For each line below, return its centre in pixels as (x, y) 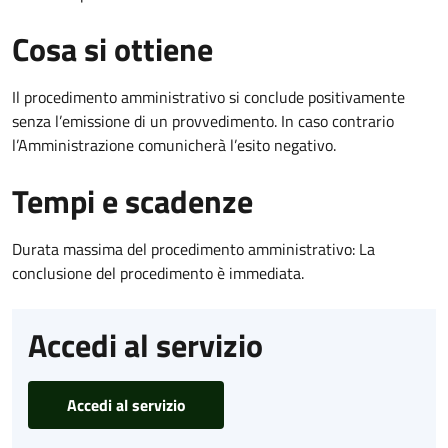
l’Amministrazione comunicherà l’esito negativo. (174, 144)
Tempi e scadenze (132, 200)
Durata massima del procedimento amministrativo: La (193, 248)
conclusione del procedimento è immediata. (158, 272)
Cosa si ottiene (112, 48)
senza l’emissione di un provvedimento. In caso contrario (203, 120)
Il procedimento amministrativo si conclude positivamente (208, 96)
